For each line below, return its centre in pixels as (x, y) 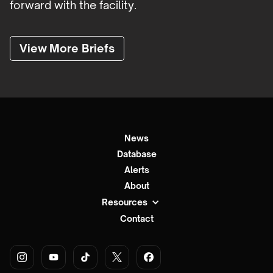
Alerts (136, 170)
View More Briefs (67, 48)
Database (136, 154)
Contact (136, 219)
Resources (124, 202)
